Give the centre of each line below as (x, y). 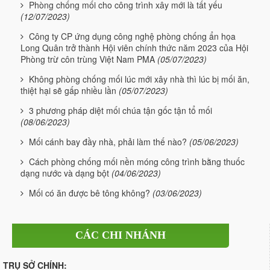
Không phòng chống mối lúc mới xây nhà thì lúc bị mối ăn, (139, 79)
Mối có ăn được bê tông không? (89, 193)
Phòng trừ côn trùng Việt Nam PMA (88, 59)
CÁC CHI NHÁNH (121, 235)
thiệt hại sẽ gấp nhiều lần (68, 90)
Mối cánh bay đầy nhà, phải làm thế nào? (108, 141)
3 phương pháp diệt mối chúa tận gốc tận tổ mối (121, 110)
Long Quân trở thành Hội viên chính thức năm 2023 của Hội (134, 47)
